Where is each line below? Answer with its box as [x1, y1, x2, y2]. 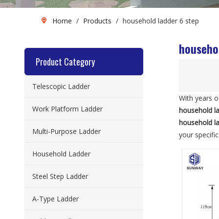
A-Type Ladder [32, 194, 79, 203]
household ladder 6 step [123, 16, 199, 25]
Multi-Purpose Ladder [32, 127, 101, 136]
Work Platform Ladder [32, 104, 103, 113]
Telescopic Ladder [32, 82, 90, 91]
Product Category [36, 55, 95, 68]
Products [83, 16, 111, 25]
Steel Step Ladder [32, 172, 88, 181]
